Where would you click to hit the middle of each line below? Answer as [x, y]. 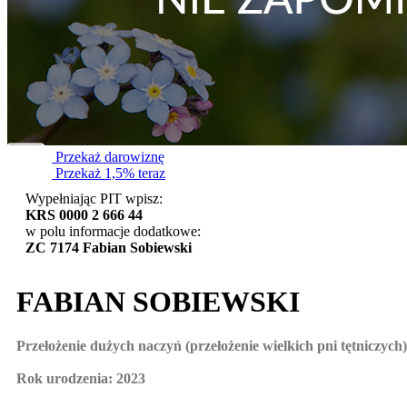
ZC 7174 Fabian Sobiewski [109, 248]
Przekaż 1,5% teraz [109, 174]
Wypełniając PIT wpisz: [94, 199]
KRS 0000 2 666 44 [84, 215]
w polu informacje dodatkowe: [113, 232]
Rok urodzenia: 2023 [81, 379]
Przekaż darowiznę [108, 157]
